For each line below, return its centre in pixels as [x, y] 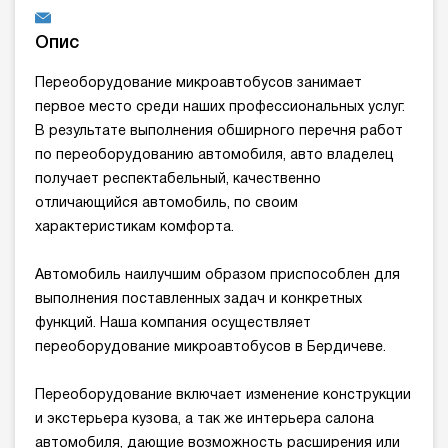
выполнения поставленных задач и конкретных [198, 300]
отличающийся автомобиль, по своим [166, 204]
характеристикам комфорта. [134, 228]
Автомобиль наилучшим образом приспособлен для [217, 276]
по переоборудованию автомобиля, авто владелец [214, 156]
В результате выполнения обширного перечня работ [219, 132]
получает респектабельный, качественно [178, 180]
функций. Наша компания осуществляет [173, 324]
